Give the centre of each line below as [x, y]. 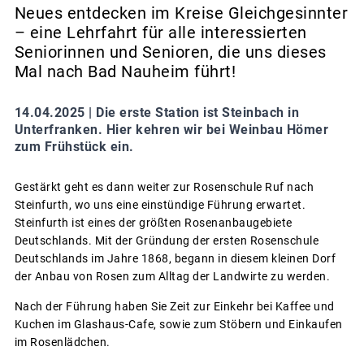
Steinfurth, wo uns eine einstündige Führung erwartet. [160, 204]
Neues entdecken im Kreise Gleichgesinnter [181, 13]
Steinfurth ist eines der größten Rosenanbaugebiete [153, 222]
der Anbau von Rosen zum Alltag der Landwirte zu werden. [172, 276]
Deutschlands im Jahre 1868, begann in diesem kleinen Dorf [175, 258]
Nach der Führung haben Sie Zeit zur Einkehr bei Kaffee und [174, 306]
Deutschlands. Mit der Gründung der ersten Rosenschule [166, 240]
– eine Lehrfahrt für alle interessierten [160, 32]
